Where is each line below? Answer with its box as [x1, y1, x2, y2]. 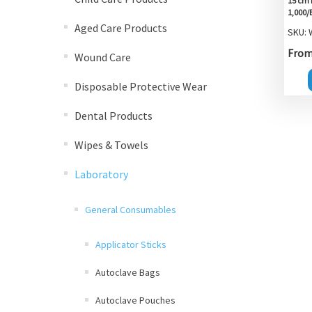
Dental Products [75, 109, 153, 123]
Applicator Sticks [95, 238, 166, 251]
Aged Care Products [75, 21, 167, 35]
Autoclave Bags [95, 266, 160, 279]
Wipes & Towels [75, 138, 148, 152]
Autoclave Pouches [95, 294, 175, 306]
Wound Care [75, 50, 131, 64]
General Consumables [85, 203, 176, 216]
